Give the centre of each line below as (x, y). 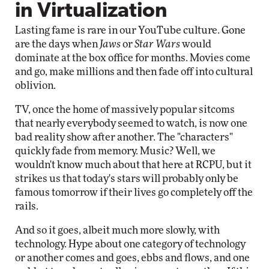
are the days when (57, 44)
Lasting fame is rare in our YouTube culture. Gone (130, 30)
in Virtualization (91, 12)
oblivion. (35, 86)
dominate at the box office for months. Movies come (133, 58)
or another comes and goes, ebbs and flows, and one (132, 258)
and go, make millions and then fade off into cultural (134, 72)
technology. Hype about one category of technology (130, 244)
